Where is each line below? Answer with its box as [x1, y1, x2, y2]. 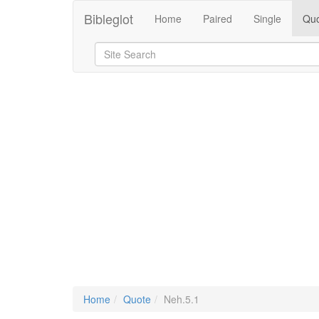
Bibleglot [84, 9, 133, 28]
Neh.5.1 [164, 292, 199, 306]
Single [253, 11, 281, 26]
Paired [203, 11, 232, 26]
